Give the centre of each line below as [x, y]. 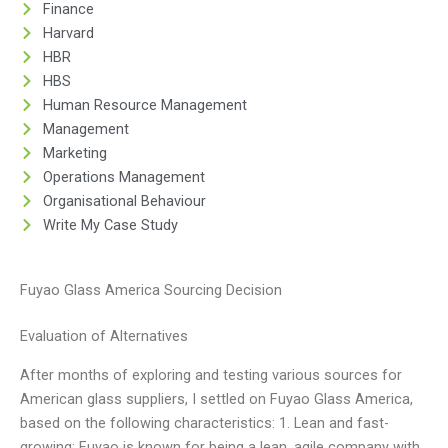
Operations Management [123, 176]
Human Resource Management [144, 104]
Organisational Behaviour [124, 200]
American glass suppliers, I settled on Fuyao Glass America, [216, 398]
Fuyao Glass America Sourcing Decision [151, 290]
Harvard [68, 32]
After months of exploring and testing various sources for [211, 374]
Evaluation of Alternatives [104, 336]
